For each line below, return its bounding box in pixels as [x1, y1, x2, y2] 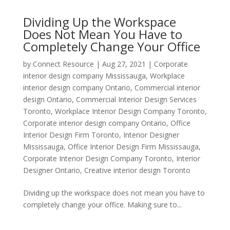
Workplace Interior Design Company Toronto [54, 106, 205, 117]
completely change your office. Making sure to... [23, 200, 182, 210]
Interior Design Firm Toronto [23, 130, 119, 140]
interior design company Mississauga [23, 71, 146, 81]
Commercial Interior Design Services [75, 94, 197, 105]
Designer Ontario [23, 165, 80, 176]
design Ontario [23, 94, 72, 105]
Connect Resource [32, 59, 94, 69]
